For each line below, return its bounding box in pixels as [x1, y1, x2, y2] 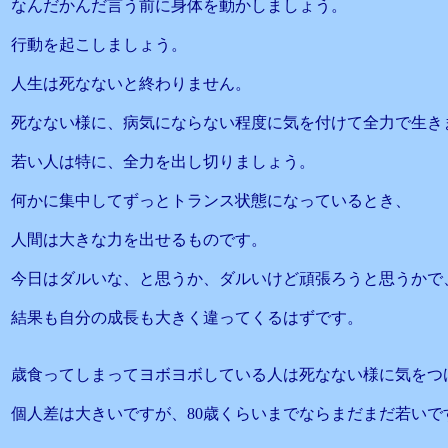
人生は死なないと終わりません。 [11, 75, 251, 92]
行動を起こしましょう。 [11, 36, 187, 53]
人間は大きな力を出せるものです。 [11, 231, 267, 248]
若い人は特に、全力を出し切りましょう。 [11, 153, 315, 170]
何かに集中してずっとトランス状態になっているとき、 [11, 192, 411, 209]
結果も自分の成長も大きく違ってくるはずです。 [11, 309, 363, 326]
